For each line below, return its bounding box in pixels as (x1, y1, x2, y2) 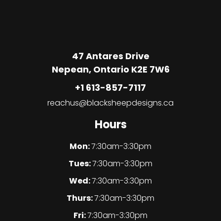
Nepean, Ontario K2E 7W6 (51, 63, 170, 76)
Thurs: (67, 192, 94, 204)
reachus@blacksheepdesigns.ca (47, 97, 174, 109)
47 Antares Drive (72, 50, 149, 63)
